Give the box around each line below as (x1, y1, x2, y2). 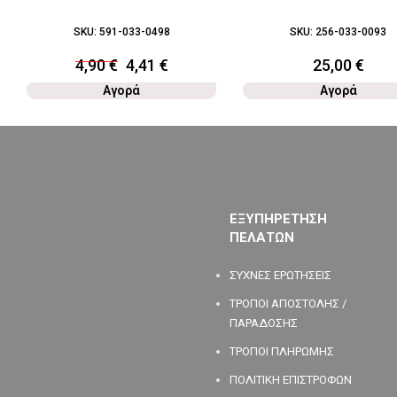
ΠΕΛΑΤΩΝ (230, 229, 295, 245)
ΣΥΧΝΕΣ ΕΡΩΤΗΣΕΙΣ (230, 268, 332, 282)
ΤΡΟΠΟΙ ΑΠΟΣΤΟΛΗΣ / (230, 296, 347, 310)
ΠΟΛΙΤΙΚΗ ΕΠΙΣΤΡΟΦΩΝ (230, 372, 353, 386)
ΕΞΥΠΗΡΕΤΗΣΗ (230, 210, 328, 227)
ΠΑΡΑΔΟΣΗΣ (230, 315, 299, 330)
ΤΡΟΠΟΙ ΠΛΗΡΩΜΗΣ (230, 344, 335, 358)
